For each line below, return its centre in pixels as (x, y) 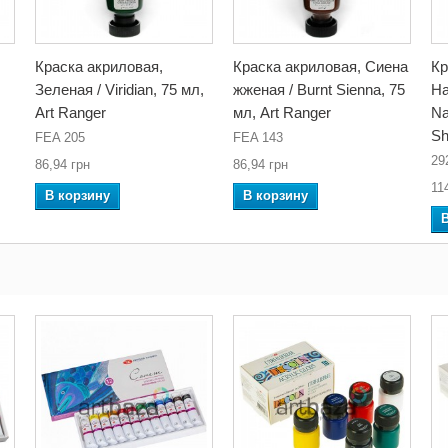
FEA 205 (60, 137)
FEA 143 (258, 137)
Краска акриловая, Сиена (320, 66)
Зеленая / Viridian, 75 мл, (119, 89)
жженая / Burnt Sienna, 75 (319, 89)
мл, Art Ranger (282, 112)
